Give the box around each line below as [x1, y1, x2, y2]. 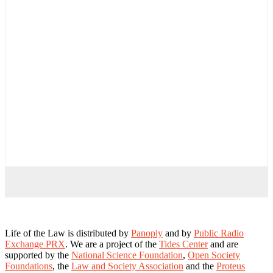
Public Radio [194, 228, 244, 239]
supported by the [5, 250, 71, 261]
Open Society [188, 250, 240, 261]
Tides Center [159, 239, 208, 250]
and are [208, 239, 238, 250]
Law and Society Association [71, 261, 183, 272]
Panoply [131, 228, 163, 239]
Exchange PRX [5, 239, 65, 250]
